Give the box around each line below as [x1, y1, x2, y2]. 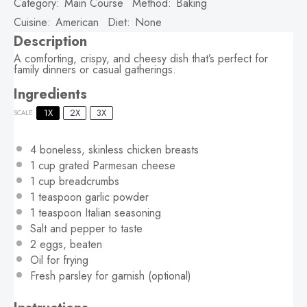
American [56, 14, 99, 30]
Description [14, 31, 87, 51]
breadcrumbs [56, 173, 119, 189]
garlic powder [82, 188, 149, 205]
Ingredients [14, 84, 87, 104]
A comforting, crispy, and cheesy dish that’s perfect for [14, 50, 268, 66]
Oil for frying [30, 251, 88, 268]
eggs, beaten [36, 236, 102, 252]
